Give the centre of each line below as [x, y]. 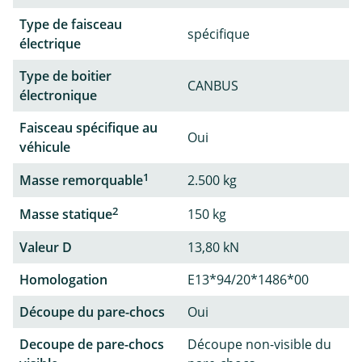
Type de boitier [65, 76]
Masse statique [66, 215]
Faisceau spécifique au [88, 127]
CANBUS [213, 85]
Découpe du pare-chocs [92, 312]
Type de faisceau [71, 24]
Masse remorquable [81, 180]
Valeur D [46, 248]
